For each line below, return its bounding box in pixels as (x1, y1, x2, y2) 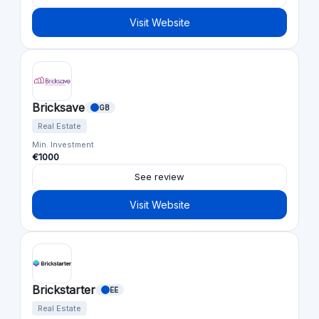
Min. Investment (32, 139, 94, 150)
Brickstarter (32, 282, 95, 297)
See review (135, 170, 184, 182)
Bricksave (32, 100, 85, 115)
